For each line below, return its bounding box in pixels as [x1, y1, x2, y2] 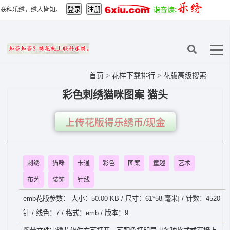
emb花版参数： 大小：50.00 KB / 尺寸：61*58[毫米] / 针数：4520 [23, 195, 220, 202]
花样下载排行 [112, 71, 157, 80]
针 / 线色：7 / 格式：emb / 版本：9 [23, 209, 128, 217]
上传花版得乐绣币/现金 [65, 118, 165, 128]
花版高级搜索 [163, 71, 206, 80]
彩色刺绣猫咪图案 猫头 [62, 89, 168, 101]
